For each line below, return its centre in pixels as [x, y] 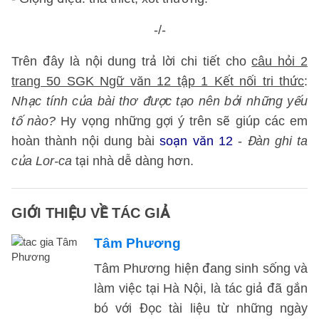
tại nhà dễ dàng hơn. [135, 161]
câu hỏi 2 [280, 61]
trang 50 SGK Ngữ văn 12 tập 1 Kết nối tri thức [158, 81]
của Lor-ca [42, 161]
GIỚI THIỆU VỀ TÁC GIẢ [90, 213]
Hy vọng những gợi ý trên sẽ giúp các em [182, 121]
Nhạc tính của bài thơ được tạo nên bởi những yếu [159, 101]
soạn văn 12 [196, 141]
